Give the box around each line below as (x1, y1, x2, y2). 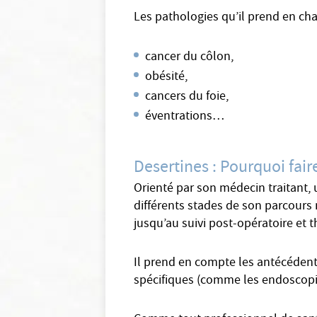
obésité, (145, 68, 188, 87)
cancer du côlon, (145, 48, 234, 67)
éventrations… (145, 108, 225, 127)
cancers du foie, (145, 88, 229, 107)
